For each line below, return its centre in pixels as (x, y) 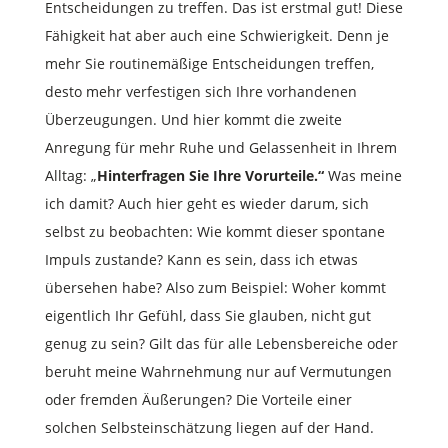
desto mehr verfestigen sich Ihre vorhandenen (200, 91)
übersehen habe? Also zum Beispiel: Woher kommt (215, 287)
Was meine (364, 175)
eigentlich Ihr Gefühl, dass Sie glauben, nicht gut (207, 315)
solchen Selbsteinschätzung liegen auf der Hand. (209, 427)
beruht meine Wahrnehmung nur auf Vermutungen (218, 371)
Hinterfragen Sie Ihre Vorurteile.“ (212, 175)
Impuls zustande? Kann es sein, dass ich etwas (201, 259)
